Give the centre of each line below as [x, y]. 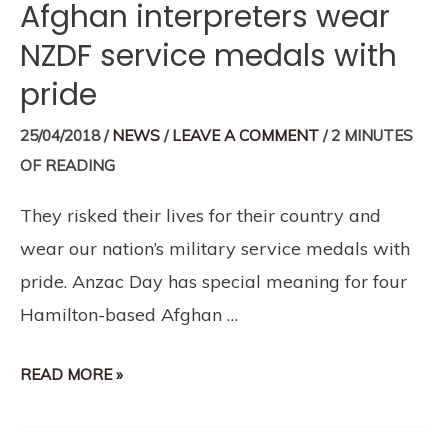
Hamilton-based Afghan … [129, 315]
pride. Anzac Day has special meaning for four [213, 282]
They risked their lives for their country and [200, 216]
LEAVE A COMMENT [245, 136]
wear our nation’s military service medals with [215, 249]
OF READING [67, 166]
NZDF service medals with [208, 56]
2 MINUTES [372, 136]
